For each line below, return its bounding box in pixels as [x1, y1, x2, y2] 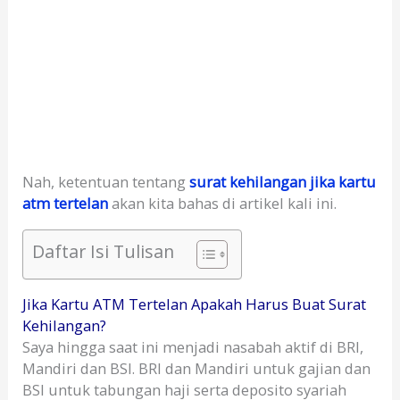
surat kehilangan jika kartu [189, 171, 377, 193]
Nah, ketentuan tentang [22, 171, 190, 193]
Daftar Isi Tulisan [32, 238, 175, 263]
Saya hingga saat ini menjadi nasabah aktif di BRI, [22, 337, 364, 358]
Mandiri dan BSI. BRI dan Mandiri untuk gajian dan [22, 358, 371, 379]
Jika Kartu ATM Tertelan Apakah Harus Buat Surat [22, 294, 367, 315]
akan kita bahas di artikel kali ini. [108, 193, 337, 214]
